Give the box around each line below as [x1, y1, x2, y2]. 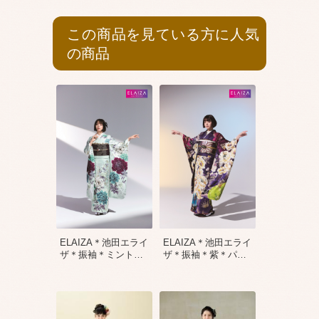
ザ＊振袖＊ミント [60, 249, 134, 260]
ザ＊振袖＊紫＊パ [163, 249, 237, 260]
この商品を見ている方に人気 [67, 26, 259, 42]
